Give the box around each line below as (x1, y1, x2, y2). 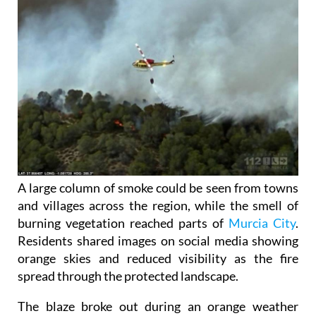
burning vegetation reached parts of (18, 214, 229, 231)
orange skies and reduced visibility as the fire (18, 250, 298, 266)
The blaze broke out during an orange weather (18, 298, 298, 314)
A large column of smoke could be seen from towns (18, 179, 298, 195)
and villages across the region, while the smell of (18, 197, 298, 213)
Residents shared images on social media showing (18, 232, 298, 248)
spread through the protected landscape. (18, 267, 238, 284)
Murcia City (229, 214, 296, 231)
